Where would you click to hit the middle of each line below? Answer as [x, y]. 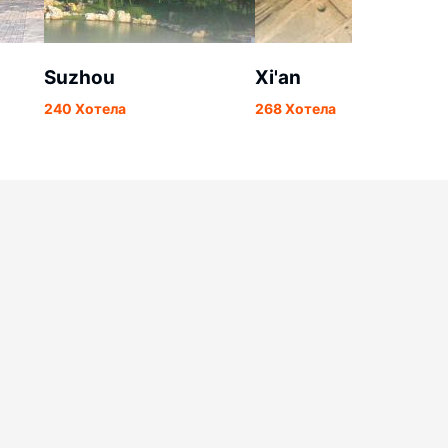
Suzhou [79, 77]
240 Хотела [85, 108]
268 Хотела [295, 108]
